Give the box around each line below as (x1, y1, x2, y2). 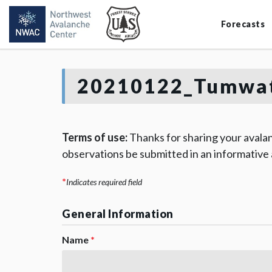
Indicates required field (66, 177, 142, 187)
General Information (62, 207, 174, 220)
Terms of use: (62, 131, 127, 144)
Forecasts (220, 19, 265, 29)
